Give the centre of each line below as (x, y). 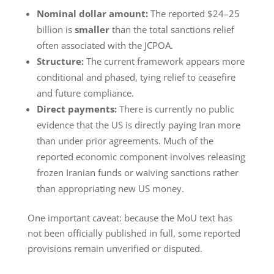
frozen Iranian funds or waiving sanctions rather (137, 173)
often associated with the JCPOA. (105, 46)
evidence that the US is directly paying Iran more (138, 125)
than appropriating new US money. (110, 189)
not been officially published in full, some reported (134, 233)
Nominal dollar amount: (92, 14)
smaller (92, 30)
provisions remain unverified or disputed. (115, 249)
